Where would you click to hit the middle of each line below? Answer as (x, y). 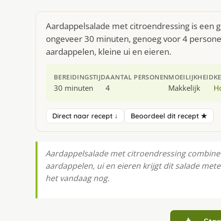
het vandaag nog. (77, 178)
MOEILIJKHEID (191, 77)
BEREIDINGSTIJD (80, 77)
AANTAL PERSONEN (137, 77)
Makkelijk (184, 88)
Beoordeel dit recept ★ (169, 116)
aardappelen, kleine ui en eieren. (109, 52)
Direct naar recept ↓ (85, 116)
